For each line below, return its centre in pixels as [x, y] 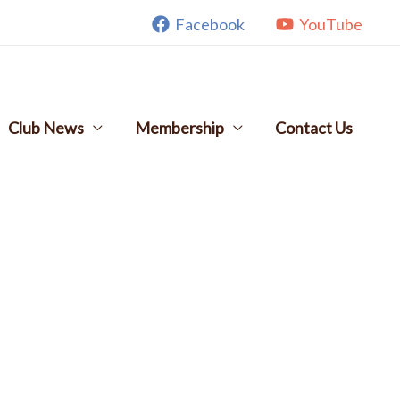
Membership [179, 128]
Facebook [210, 24]
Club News [46, 128]
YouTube [330, 24]
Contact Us [314, 128]
